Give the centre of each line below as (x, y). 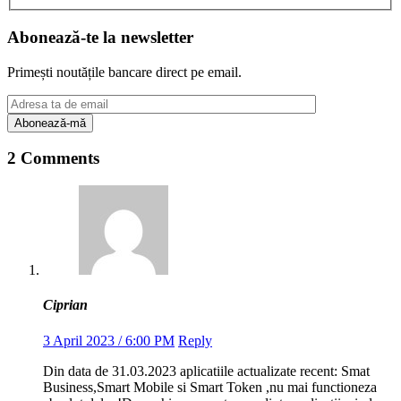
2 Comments (53, 158)
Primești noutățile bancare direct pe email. (124, 72)
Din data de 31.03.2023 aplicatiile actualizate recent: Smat (206, 371)
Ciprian (65, 305)
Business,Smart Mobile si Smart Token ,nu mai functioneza (210, 387)
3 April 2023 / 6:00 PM (109, 340)
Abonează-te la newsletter (100, 37)
